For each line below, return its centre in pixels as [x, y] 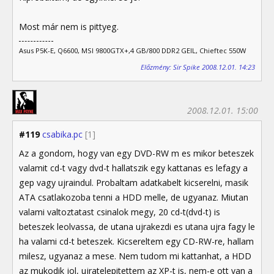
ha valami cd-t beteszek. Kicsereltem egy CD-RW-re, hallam [136, 241]
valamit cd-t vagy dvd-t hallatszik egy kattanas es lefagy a [133, 168]
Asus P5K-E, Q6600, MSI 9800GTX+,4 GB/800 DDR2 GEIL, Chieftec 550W [132, 50]
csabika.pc [62, 134]
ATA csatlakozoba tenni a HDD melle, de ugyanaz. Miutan [134, 197]
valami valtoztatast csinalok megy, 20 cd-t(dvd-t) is [120, 212]
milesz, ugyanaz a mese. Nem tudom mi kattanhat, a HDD [135, 256]
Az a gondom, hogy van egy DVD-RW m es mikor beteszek [136, 153]
